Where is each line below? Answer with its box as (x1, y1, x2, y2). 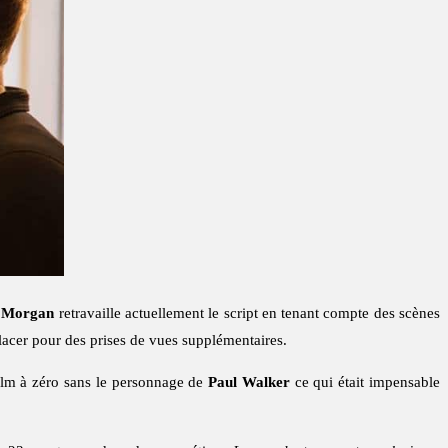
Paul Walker (208, 374, 290, 391)
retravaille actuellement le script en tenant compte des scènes (54, 305, 441, 322)
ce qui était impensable (289, 374, 440, 391)
